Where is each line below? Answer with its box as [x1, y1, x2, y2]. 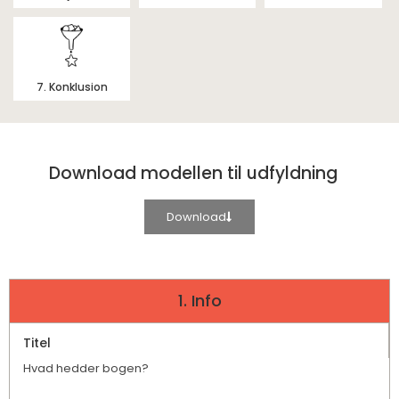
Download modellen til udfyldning [48, 161, 338, 186]
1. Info [177, 289, 222, 313]
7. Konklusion [36, 79, 108, 95]
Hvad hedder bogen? [23, 360, 149, 378]
